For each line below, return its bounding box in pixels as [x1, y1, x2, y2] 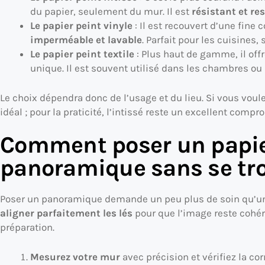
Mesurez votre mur [30, 250, 120, 263]
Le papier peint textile [30, 48, 134, 60]
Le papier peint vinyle [30, 20, 132, 32]
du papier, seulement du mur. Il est [30, 5, 192, 18]
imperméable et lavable [30, 34, 142, 46]
